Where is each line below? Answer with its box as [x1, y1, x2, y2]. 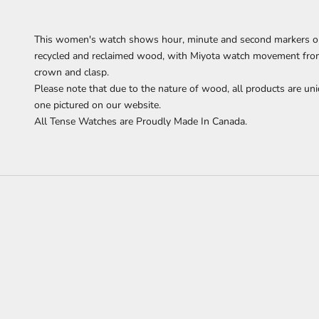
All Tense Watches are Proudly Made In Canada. [34, 115, 247, 129]
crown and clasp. [34, 66, 112, 80]
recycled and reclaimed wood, [34, 49, 167, 63]
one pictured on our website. [34, 98, 161, 113]
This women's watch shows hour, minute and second [34, 33, 274, 47]
